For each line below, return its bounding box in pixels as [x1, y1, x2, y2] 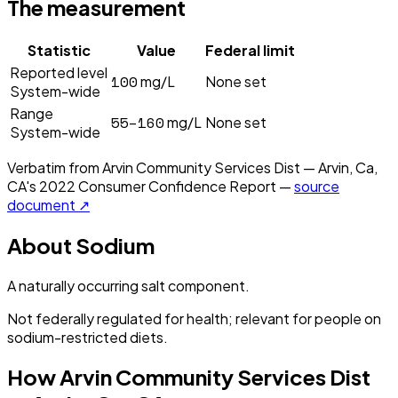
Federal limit [205, 40, 295, 60]
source [294, 176, 339, 195]
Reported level [10, 62, 107, 82]
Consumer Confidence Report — [76, 176, 291, 195]
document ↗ [7, 195, 90, 214]
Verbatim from [7, 157, 102, 177]
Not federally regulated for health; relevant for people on [7, 308, 381, 328]
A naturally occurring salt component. [7, 275, 250, 295]
